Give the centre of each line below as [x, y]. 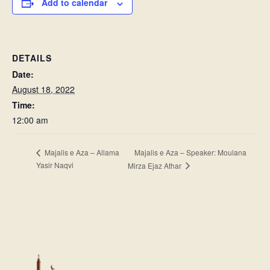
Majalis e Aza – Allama [81, 152]
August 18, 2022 [43, 89]
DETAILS [32, 58]
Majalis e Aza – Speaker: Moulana [191, 152]
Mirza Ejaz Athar [156, 165]
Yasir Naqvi [55, 165]
